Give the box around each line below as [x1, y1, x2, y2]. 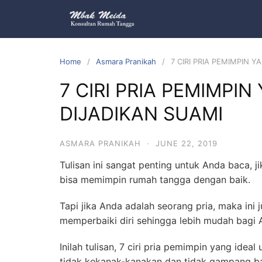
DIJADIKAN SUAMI [60, 102, 223, 125]
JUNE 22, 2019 [156, 139, 218, 148]
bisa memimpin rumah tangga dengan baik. [60, 174, 250, 185]
